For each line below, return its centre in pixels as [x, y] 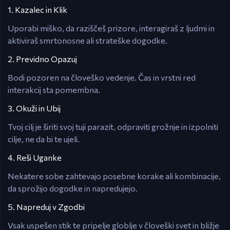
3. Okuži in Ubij [34, 108]
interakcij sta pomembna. [54, 90]
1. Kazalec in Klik [37, 9]
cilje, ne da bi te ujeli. [44, 139]
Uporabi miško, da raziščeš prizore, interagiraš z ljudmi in [111, 28]
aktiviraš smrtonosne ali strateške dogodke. [88, 40]
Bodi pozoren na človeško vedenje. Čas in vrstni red [102, 77]
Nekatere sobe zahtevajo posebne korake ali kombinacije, [114, 176]
